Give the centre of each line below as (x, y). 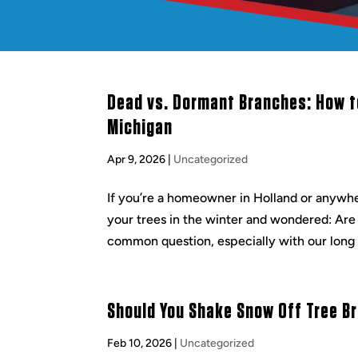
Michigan (140, 128)
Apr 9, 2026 (137, 159)
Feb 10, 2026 (140, 343)
